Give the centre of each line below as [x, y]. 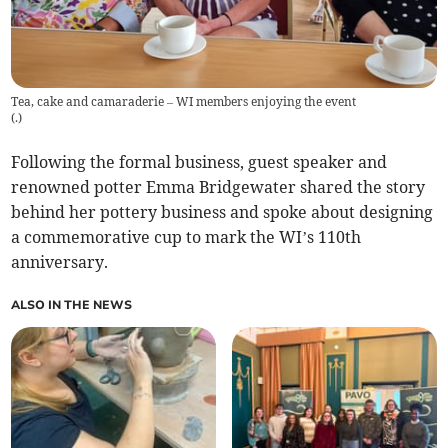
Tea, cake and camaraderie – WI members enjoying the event [184, 101]
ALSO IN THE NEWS [72, 304]
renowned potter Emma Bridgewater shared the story [218, 186]
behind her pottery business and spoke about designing [222, 211]
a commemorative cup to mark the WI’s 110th [186, 236]
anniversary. [60, 261]
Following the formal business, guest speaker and [199, 161]
